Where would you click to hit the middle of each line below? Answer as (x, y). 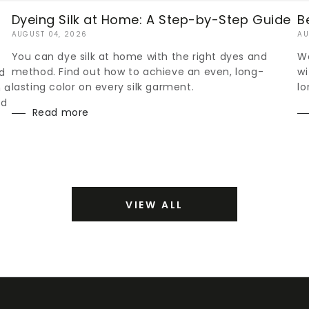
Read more (61, 113)
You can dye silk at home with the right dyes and (139, 57)
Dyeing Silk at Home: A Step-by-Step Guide (151, 20)
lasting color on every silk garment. (103, 87)
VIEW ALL (154, 205)
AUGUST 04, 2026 (49, 34)
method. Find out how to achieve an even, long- (138, 72)
